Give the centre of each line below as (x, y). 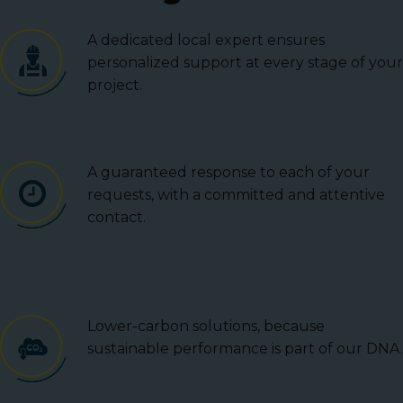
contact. (116, 218)
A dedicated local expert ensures (206, 40)
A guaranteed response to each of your (228, 173)
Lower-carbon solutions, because (206, 327)
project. (115, 85)
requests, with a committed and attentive (236, 195)
